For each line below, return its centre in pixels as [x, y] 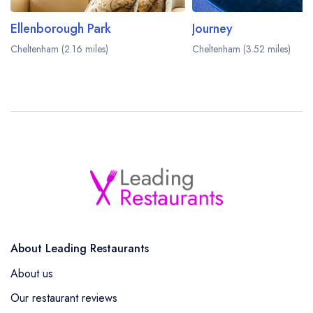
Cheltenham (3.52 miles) [241, 49]
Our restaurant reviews [64, 298]
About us [32, 273]
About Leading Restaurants [80, 248]
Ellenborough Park [61, 29]
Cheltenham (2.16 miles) [59, 49]
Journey [212, 29]
